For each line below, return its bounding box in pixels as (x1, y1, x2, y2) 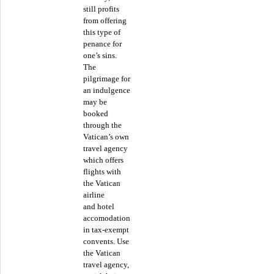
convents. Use (83, 237, 129, 246)
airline (83, 190, 105, 200)
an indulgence (83, 86, 130, 95)
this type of (83, 28, 120, 37)
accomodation (83, 213, 130, 223)
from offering (83, 16, 127, 26)
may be (83, 97, 107, 107)
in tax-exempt (83, 225, 129, 235)
